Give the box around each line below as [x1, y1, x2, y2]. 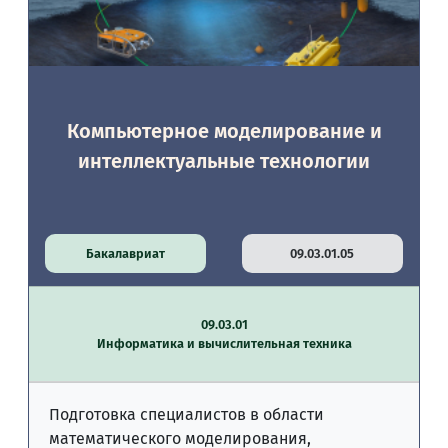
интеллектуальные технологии [78, 149, 370, 173]
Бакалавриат [86, 246, 166, 261]
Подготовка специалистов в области [49, 405, 324, 424]
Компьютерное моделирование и [66, 119, 382, 143]
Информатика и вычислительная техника [96, 336, 352, 351]
